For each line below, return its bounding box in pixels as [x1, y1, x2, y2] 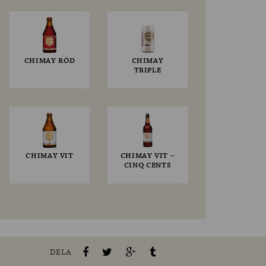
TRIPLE [134, 65, 161, 76]
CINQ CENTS [123, 160, 172, 171]
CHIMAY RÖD [24, 56, 75, 66]
